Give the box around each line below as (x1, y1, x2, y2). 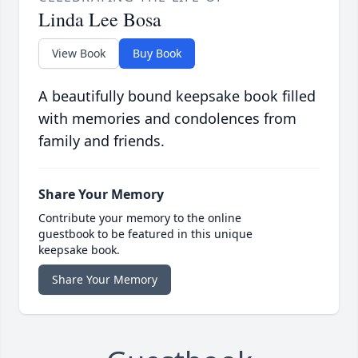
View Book (52, 46, 105, 62)
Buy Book (133, 46, 181, 62)
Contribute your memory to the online (38, 210, 241, 226)
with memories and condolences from (38, 109, 296, 129)
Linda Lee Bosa (38, 6, 161, 33)
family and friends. (38, 131, 165, 151)
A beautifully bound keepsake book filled (38, 86, 316, 106)
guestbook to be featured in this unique (38, 226, 253, 242)
